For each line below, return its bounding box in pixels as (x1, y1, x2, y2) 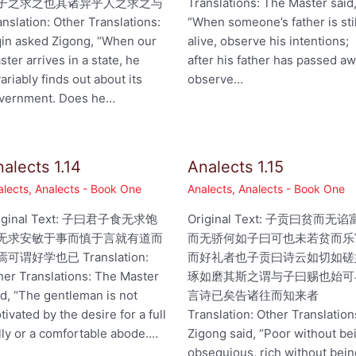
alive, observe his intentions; (188, 33, 350, 49)
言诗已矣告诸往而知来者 (188, 288, 319, 304)
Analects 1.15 (188, 157, 284, 177)
